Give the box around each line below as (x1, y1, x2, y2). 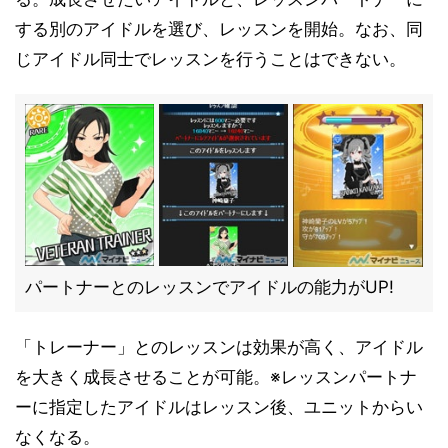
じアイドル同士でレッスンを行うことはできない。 (15, 49, 406, 69)
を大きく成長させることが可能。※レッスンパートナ (15, 367, 417, 387)
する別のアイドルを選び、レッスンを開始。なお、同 (15, 19, 423, 39)
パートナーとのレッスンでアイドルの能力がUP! (25, 277, 394, 297)
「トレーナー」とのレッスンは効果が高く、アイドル (15, 337, 423, 357)
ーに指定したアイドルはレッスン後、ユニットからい (15, 397, 423, 417)
